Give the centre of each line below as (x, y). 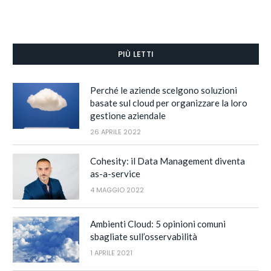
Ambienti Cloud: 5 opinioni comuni (158, 224)
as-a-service (115, 173)
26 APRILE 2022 (116, 132)
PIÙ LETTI (136, 54)
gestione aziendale (128, 115)
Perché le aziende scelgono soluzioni (164, 90)
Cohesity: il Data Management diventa (168, 161)
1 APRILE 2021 (111, 253)
